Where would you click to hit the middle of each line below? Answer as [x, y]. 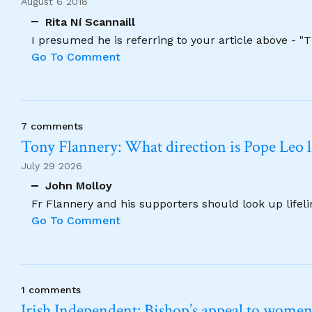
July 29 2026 [52, 165]
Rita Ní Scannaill [90, 22]
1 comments [51, 290]
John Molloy [79, 186]
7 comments [52, 126]
